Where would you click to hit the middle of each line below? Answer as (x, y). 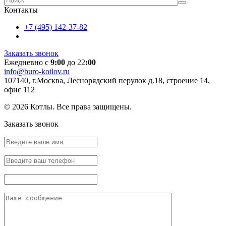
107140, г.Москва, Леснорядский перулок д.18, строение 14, (107, 80)
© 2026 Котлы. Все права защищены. (68, 106)
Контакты (21, 10)
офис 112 (19, 89)
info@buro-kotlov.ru (37, 71)
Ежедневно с (27, 62)
